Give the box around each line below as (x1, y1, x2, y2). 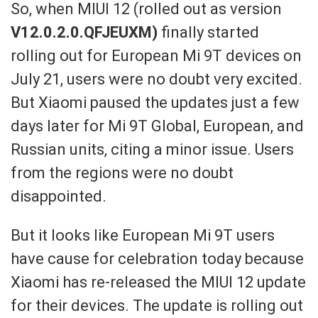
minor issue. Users (166, 140, 294, 158)
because (245, 249, 304, 268)
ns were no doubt (111, 163, 234, 182)
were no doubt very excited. (105, 70, 302, 88)
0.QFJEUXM (70, 23, 152, 41)
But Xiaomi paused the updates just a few (11, 93, 300, 111)
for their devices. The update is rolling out (11, 296, 303, 314)
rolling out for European (11, 46, 182, 65)
